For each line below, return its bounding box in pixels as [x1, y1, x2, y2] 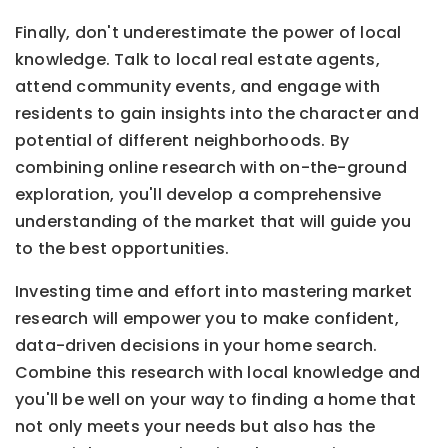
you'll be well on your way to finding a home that [15, 388, 416, 412]
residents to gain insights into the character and [15, 102, 419, 126]
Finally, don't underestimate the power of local [15, 21, 402, 45]
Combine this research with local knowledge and [15, 361, 421, 385]
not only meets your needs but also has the [15, 415, 376, 439]
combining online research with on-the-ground [15, 156, 407, 180]
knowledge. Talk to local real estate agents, [15, 48, 380, 72]
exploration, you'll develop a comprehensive [15, 183, 382, 207]
